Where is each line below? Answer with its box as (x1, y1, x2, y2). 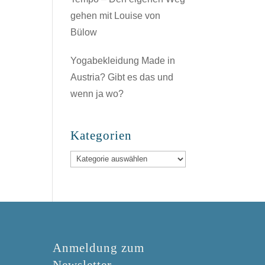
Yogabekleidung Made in (70, 56, 176, 66)
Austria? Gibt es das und (70, 72, 174, 82)
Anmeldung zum (53, 241, 145, 255)
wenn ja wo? (70, 89, 124, 99)
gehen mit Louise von (70, 11, 161, 21)
